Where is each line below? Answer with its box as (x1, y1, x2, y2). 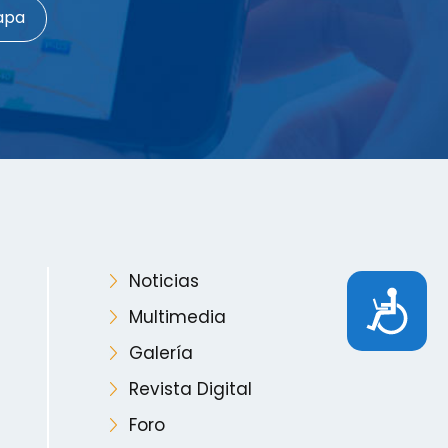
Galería (128, 340, 193, 365)
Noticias (128, 268, 199, 293)
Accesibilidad (230, 286, 412, 326)
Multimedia (128, 304, 226, 329)
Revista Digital (128, 376, 252, 401)
